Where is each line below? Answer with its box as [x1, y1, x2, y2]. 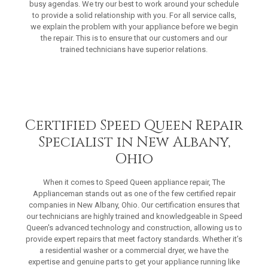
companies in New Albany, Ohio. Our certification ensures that [28, 200, 240, 209]
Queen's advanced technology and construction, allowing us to [26, 223, 242, 232]
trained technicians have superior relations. [60, 45, 208, 54]
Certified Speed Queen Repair [25, 115, 243, 135]
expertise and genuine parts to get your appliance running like [28, 257, 240, 266]
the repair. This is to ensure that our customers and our [41, 33, 227, 43]
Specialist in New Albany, [38, 132, 230, 152]
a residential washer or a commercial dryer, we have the [39, 245, 229, 255]
